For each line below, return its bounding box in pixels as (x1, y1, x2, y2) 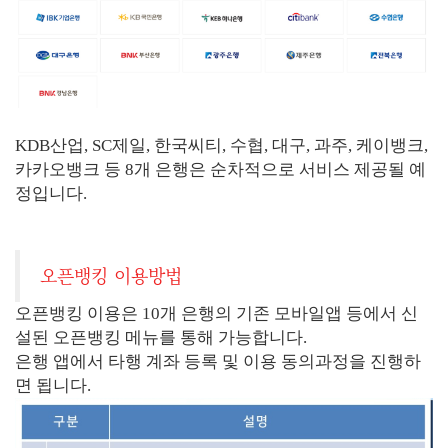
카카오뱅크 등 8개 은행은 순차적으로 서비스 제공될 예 (15, 160, 426, 179)
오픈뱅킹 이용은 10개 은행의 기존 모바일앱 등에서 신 (15, 304, 418, 323)
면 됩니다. (15, 376, 91, 395)
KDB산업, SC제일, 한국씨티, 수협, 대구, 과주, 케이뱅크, (15, 136, 428, 155)
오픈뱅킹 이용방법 (40, 262, 182, 288)
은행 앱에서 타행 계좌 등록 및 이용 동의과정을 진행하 (15, 352, 421, 371)
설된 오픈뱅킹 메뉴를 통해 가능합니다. (15, 328, 307, 347)
